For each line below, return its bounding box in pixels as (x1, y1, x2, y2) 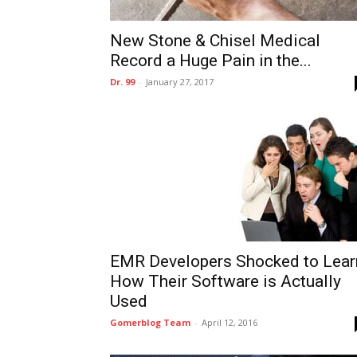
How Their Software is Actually (110, 272, 341, 291)
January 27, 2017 (146, 76, 214, 88)
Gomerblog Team (110, 316, 190, 328)
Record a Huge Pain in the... (110, 51, 312, 70)
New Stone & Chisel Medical (110, 31, 320, 50)
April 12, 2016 (202, 316, 257, 328)
